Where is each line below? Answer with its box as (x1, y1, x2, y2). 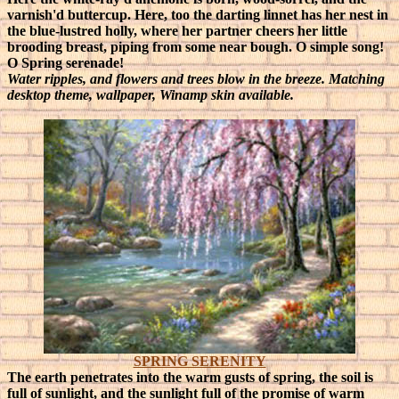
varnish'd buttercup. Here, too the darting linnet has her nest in (7, 7, 388, 22)
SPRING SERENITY (133, 354, 266, 369)
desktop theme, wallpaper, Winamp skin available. (7, 87, 294, 102)
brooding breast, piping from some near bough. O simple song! (7, 39, 384, 54)
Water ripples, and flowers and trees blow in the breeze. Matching (7, 71, 385, 86)
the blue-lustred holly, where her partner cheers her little (7, 23, 347, 38)
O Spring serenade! (7, 55, 124, 70)
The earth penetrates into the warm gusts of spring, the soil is (7, 370, 373, 385)
